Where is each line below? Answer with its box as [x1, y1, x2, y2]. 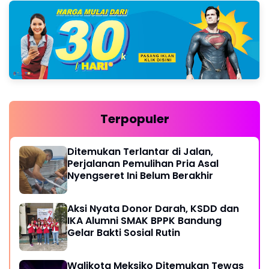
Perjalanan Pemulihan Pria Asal [67, 157, 219, 171]
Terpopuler [100, 110, 169, 128]
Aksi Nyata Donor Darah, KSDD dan [67, 202, 239, 216]
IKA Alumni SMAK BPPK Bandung [67, 214, 222, 228]
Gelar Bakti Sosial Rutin [67, 226, 180, 240]
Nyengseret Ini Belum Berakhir [67, 169, 213, 183]
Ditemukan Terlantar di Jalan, [67, 145, 213, 159]
